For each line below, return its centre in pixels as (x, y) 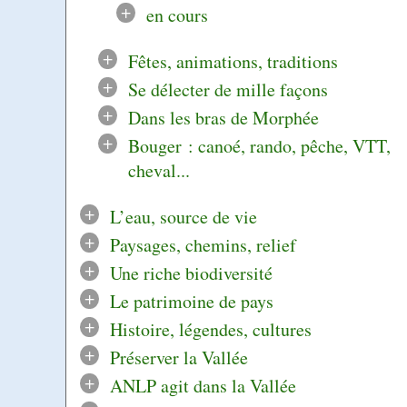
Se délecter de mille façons (228, 89)
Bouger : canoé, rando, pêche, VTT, (259, 145)
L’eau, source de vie (183, 216)
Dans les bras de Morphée (223, 117)
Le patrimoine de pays (191, 301)
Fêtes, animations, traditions (233, 61)
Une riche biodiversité (191, 273)
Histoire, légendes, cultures (210, 329)
